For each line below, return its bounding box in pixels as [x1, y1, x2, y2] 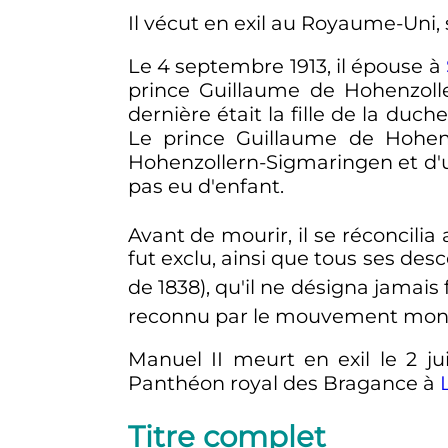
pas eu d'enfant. [127, 174, 284, 199]
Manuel [127, 346, 202, 371]
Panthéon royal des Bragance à [127, 370, 440, 395]
